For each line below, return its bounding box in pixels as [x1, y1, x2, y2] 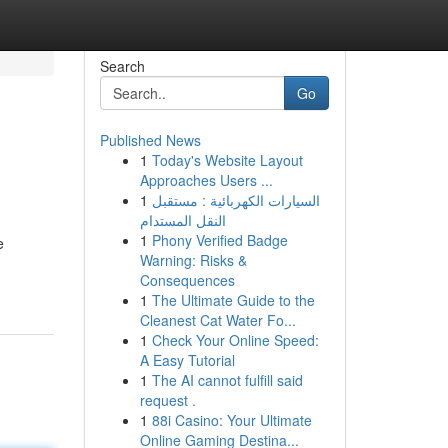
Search [99, 56, 145, 76]
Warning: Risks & [139, 250, 247, 270]
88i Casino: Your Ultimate [151, 410, 312, 430]
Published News [99, 130, 201, 150]
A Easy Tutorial [139, 350, 235, 370]
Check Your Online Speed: [151, 330, 319, 350]
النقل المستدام [139, 210, 226, 230]
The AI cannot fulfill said [151, 370, 303, 390]
